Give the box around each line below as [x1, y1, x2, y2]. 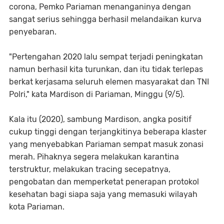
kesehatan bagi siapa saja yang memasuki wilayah [9, 189, 197, 199]
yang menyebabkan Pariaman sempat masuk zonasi [9, 139, 203, 149]
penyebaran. [9, 27, 56, 36]
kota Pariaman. [9, 202, 64, 211]
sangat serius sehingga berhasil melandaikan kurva [9, 14, 201, 24]
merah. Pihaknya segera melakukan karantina [9, 152, 179, 161]
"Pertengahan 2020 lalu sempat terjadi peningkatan [9, 52, 203, 61]
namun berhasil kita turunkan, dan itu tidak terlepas [9, 64, 203, 74]
